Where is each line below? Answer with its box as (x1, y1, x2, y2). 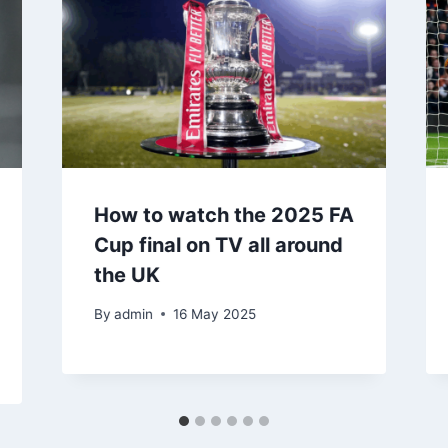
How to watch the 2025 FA (93, 203, 354, 228)
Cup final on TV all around (93, 233, 343, 258)
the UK (93, 263, 160, 288)
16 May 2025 (172, 305, 256, 322)
